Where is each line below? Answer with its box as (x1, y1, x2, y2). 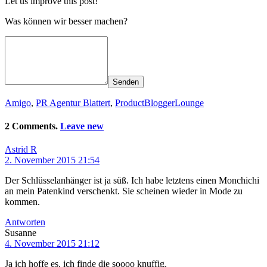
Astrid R (5, 144, 37, 155)
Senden (113, 77, 139, 86)
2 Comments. (5, 121, 60, 132)
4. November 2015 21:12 (5, 238, 100, 249)
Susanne (5, 228, 36, 238)
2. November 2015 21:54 (5, 155, 100, 166)
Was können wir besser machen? (5, 15, 128, 26)
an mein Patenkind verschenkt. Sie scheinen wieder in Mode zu (5, 186, 243, 197)
